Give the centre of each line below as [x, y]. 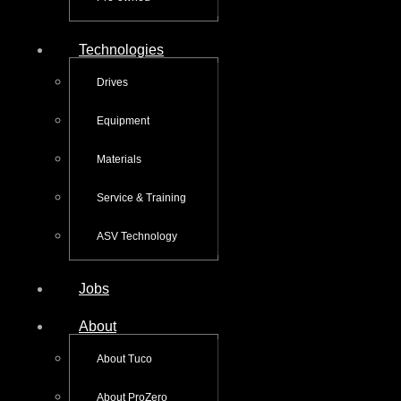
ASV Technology [137, 236]
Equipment [123, 120]
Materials [119, 159]
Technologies [121, 49]
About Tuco [124, 358]
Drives [112, 82]
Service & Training [141, 197]
